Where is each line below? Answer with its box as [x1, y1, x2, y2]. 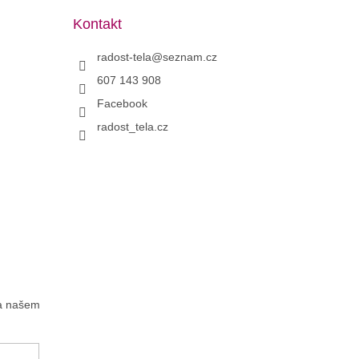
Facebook [96, 97, 147, 110]
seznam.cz [162, 50, 217, 63]
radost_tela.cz [96, 120, 168, 133]
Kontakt [72, 16, 122, 32]
